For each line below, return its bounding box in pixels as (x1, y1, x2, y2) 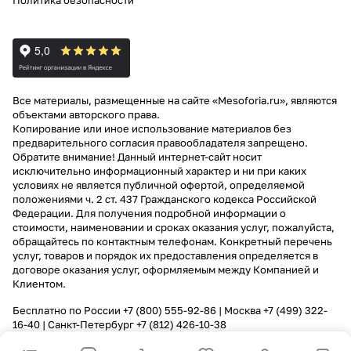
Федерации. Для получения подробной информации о (13, 207, 286, 219)
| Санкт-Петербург (40, 318, 136, 331)
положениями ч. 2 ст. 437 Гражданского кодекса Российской (13, 193, 317, 205)
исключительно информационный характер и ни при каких (13, 165, 306, 177)
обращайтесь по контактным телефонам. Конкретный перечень (13, 235, 332, 248)
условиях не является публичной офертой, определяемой (13, 179, 305, 191)
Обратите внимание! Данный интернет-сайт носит (13, 150, 262, 163)
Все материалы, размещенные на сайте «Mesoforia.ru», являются (13, 94, 337, 107)
